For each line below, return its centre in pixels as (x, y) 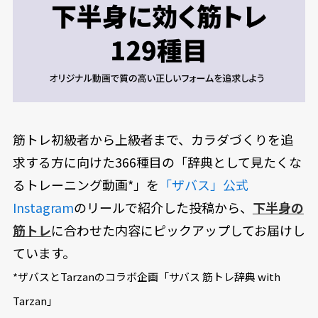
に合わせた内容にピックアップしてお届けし (178, 230)
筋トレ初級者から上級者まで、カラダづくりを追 (153, 139)
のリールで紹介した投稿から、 (163, 208)
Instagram (43, 208)
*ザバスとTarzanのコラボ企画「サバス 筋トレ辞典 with (146, 277)
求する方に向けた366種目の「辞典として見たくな (157, 162)
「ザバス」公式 (203, 185)
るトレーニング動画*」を (86, 185)
